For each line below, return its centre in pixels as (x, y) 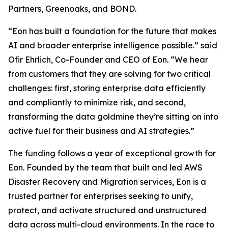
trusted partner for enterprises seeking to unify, (101, 196)
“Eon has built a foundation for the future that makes (112, 31)
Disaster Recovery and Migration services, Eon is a (107, 182)
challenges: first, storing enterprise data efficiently (107, 88)
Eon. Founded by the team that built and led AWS (105, 167)
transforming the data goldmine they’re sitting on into (113, 117)
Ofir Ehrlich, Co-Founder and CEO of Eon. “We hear (108, 60)
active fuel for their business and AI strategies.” (101, 131)
